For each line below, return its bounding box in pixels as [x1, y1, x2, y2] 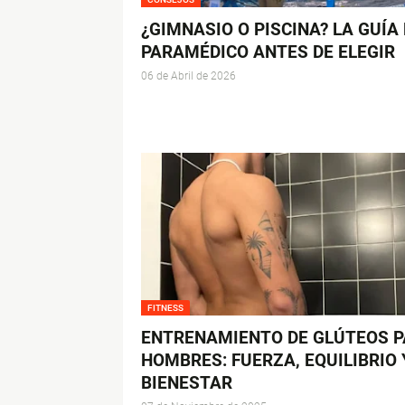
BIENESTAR [140, 372, 232, 394]
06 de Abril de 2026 [140, 70, 236, 83]
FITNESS [146, 303, 184, 314]
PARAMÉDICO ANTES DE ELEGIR [140, 42, 395, 63]
